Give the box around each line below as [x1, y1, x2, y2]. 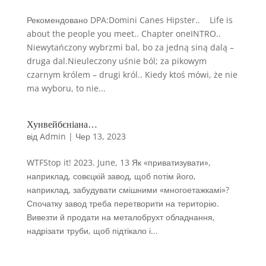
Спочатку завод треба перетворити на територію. [26, 198, 219, 209]
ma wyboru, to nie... [26, 83, 106, 94]
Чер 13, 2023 [75, 131, 126, 142]
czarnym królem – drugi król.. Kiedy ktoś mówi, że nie [26, 69, 237, 80]
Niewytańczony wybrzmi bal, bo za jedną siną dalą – [26, 42, 234, 53]
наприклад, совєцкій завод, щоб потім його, [26, 170, 196, 182]
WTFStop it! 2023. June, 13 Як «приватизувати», [26, 157, 211, 168]
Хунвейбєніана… [26, 119, 97, 129]
